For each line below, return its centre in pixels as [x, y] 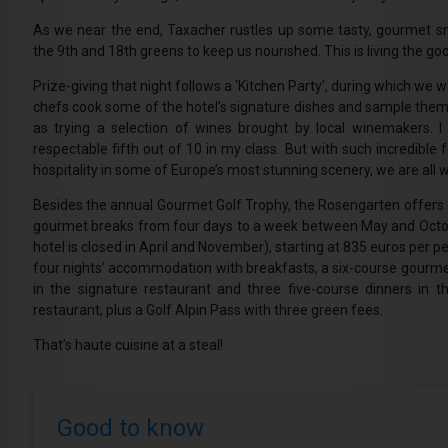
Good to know [130, 428]
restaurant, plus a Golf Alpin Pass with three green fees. [207, 310]
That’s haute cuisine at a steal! [127, 345]
